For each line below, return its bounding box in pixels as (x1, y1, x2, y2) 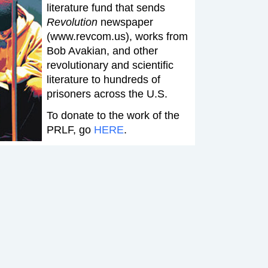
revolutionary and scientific (46, 59, 173, 71)
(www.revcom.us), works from (46, 30, 188, 42)
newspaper (97, 16, 153, 28)
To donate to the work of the (46, 109, 179, 121)
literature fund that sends (46, 1, 165, 14)
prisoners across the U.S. (46, 87, 167, 100)
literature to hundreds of (46, 73, 160, 86)
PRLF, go (46, 123, 94, 136)
